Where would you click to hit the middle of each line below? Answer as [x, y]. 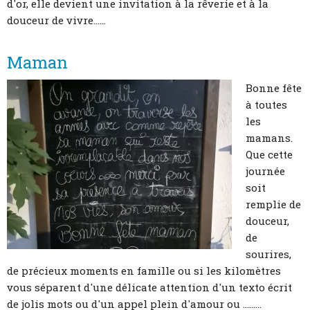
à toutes [266, 105]
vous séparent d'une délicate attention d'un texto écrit [149, 288]
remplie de [273, 204]
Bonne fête [274, 88]
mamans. [269, 138]
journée [265, 171]
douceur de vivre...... [56, 20]
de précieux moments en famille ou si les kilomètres [144, 271]
